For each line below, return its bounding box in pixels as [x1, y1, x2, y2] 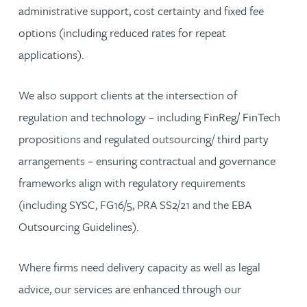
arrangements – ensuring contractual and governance [19, 152, 275, 169]
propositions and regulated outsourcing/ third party [19, 130, 269, 147]
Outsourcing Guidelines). [19, 218, 141, 235]
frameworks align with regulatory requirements [19, 174, 245, 191]
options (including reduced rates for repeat [19, 24, 226, 41]
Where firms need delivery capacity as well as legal [19, 258, 260, 275]
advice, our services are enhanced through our [19, 280, 241, 297]
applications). [19, 46, 86, 63]
